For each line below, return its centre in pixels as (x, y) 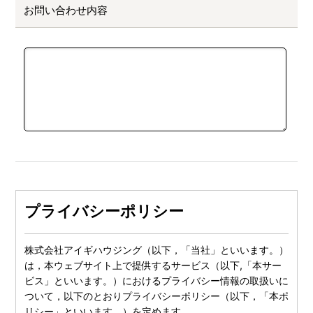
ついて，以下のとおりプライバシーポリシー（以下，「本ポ (156, 296)
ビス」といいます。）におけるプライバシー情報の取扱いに (156, 280)
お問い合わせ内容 (65, 10)
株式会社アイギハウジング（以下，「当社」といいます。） (156, 249)
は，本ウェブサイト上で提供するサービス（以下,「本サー (153, 265)
